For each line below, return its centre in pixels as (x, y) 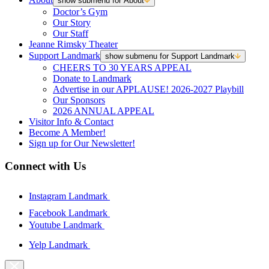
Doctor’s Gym (80, 11)
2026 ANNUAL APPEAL (104, 110)
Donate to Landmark (92, 78)
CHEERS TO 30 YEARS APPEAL (122, 67)
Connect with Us (45, 166)
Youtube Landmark (67, 225)
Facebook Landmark (69, 213)
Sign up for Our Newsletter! (82, 143)
